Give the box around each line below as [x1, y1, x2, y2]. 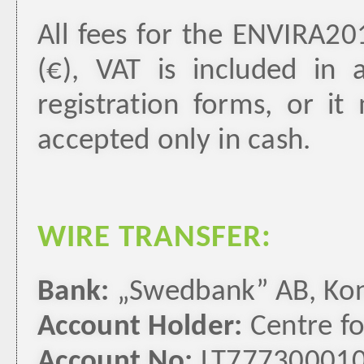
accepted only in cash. [37, 127, 311, 156]
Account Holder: [37, 313, 243, 342]
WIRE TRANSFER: [37, 223, 271, 254]
